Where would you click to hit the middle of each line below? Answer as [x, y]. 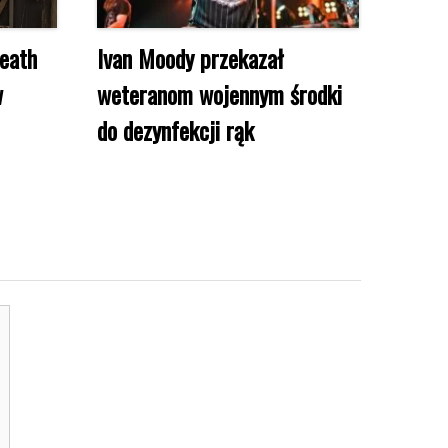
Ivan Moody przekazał [190, 57]
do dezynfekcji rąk [175, 129]
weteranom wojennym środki [219, 93]
